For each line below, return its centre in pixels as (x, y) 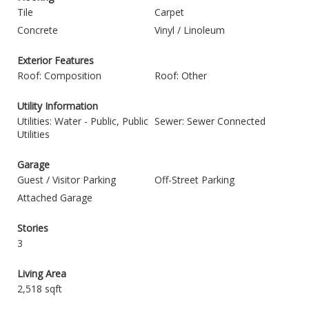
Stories (33, 228)
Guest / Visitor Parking (67, 180)
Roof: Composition (59, 76)
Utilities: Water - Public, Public (83, 121)
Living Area (42, 273)
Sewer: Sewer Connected (210, 121)
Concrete (38, 30)
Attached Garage (55, 198)
